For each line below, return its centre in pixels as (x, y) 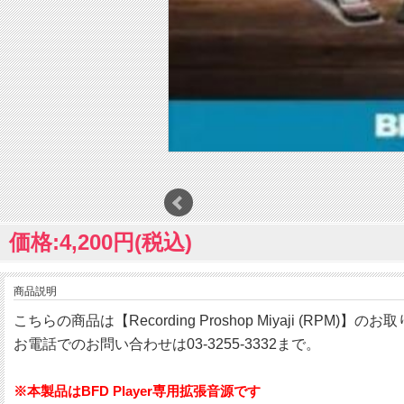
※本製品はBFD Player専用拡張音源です (137, 391)
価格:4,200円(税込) (101, 243)
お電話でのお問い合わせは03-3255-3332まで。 (167, 344)
